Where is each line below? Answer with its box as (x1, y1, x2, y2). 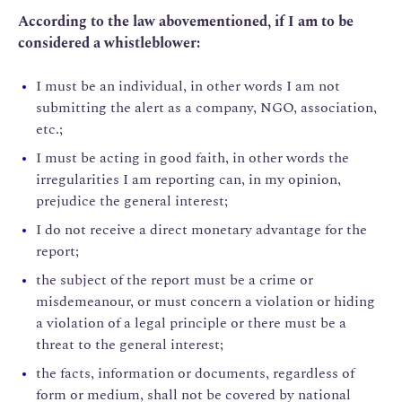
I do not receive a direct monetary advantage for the (36, 218, 367, 240)
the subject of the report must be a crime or (36, 268, 313, 291)
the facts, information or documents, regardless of (36, 362, 354, 384)
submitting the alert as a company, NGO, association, (36, 96, 377, 118)
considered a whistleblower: (18, 31, 200, 54)
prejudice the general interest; (36, 189, 228, 212)
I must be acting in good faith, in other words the (36, 146, 349, 169)
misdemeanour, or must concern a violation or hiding (36, 290, 375, 312)
